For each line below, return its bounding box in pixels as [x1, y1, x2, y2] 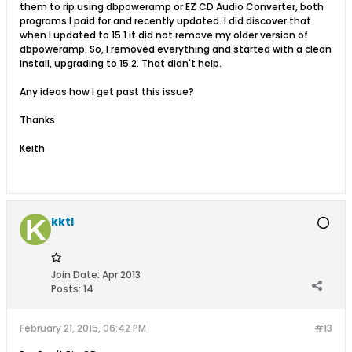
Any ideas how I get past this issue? [20, 85, 194, 98]
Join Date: [51, 268, 100, 281]
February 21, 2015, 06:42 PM [20, 321, 146, 335]
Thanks [20, 113, 55, 126]
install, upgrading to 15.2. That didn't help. [20, 57, 222, 70]
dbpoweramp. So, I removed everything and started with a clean [20, 42, 332, 56]
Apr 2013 [102, 268, 141, 281]
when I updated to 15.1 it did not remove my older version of [20, 28, 308, 42]
